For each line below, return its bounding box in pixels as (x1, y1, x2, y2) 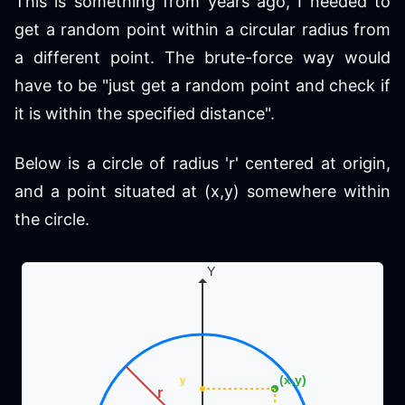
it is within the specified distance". (14, 104, 275, 123)
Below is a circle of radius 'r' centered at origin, (14, 154, 391, 173)
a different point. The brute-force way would (14, 48, 391, 67)
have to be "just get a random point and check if (14, 76, 391, 95)
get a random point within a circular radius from (14, 20, 391, 39)
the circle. (14, 210, 89, 229)
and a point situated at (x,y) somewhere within (14, 182, 391, 201)
